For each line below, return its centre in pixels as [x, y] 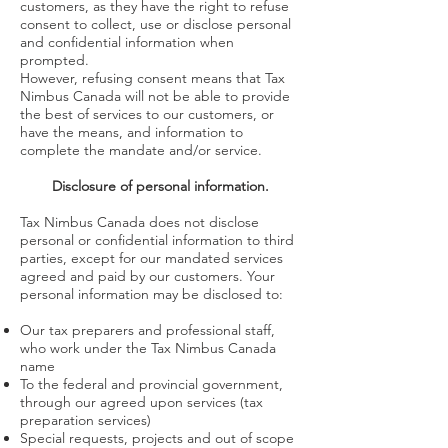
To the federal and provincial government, [151, 384]
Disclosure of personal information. [160, 186]
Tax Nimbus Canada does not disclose [139, 222]
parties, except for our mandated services [151, 258]
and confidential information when [127, 42]
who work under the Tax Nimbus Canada [148, 348]
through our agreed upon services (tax [141, 402]
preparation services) [85, 420]
